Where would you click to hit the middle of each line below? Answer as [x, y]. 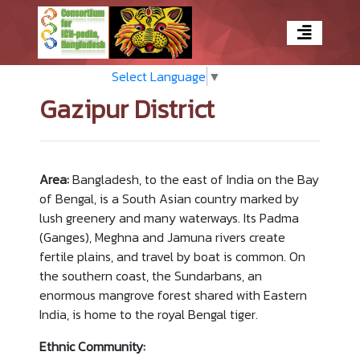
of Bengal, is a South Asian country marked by [169, 198]
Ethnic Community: [92, 346]
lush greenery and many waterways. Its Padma [169, 217]
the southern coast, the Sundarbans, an [150, 275]
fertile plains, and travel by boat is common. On [172, 256]
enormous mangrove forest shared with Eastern [173, 295]
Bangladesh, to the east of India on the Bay [194, 179]
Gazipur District [127, 110]
